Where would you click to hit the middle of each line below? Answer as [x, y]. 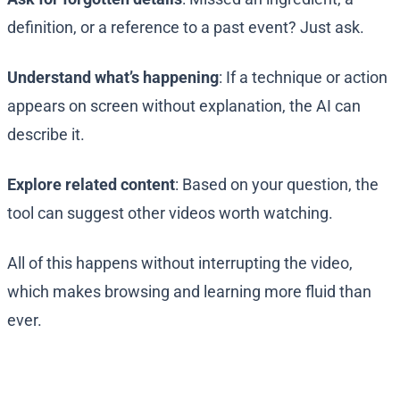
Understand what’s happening [113, 78]
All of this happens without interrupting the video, [180, 263]
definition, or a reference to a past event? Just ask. [186, 28]
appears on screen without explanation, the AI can [184, 106]
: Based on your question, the [277, 185]
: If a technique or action [303, 78]
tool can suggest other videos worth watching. [170, 213]
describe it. [46, 135]
